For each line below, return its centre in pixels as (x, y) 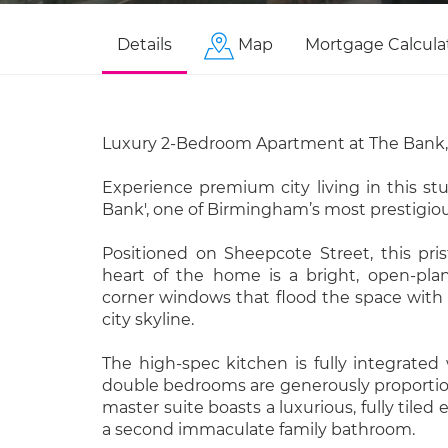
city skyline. (148, 319)
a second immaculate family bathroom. (258, 429)
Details (144, 44)
